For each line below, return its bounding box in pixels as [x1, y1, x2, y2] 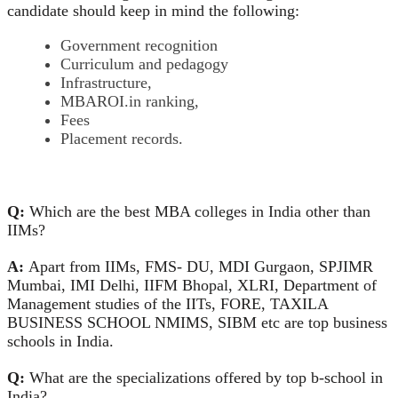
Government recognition [60, 36, 218, 54]
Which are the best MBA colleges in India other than [25, 202, 370, 220]
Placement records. [60, 129, 183, 147]
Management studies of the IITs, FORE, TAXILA [7, 294, 328, 313]
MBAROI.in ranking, [60, 92, 199, 110]
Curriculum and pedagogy [60, 54, 228, 73]
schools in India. [7, 331, 114, 350]
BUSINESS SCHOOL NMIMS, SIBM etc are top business [7, 313, 387, 331]
